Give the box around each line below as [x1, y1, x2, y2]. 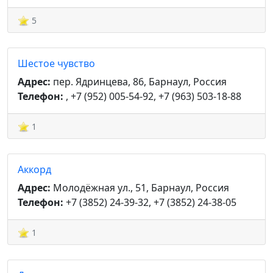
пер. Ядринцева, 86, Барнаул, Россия [51, 75, 227, 88]
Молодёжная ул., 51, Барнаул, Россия [51, 181, 229, 194]
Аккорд [18, 163, 51, 176]
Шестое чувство [18, 57, 95, 70]
